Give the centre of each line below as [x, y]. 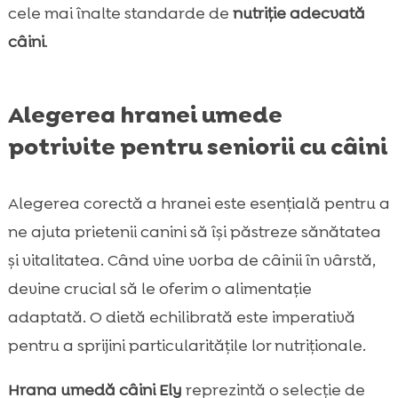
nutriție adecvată [298, 14]
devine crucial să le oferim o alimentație [159, 289]
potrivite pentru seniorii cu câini [197, 147]
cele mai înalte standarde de [120, 14]
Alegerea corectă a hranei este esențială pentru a [199, 204]
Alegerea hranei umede [145, 115]
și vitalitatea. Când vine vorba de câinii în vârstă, [191, 261]
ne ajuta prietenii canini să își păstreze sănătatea [194, 232]
